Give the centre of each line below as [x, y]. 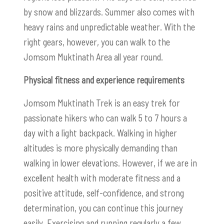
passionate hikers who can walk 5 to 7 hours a [105, 118]
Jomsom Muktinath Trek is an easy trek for [102, 103]
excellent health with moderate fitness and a [102, 178]
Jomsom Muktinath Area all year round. [93, 57]
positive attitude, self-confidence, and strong [104, 193]
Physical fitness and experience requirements [104, 80]
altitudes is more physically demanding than [100, 148]
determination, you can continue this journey [103, 208]
